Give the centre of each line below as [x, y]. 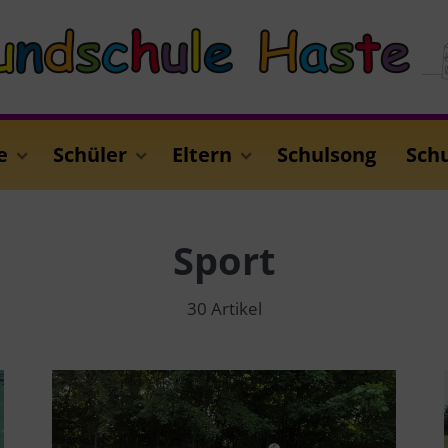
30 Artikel [224, 308]
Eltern [202, 154]
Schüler [90, 154]
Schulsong [326, 154]
